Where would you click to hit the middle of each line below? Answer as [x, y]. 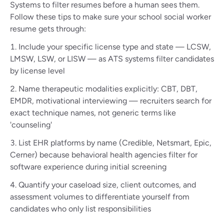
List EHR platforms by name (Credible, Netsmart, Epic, [115, 143]
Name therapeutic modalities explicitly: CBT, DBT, [108, 89]
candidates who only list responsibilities [80, 209]
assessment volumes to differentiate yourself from [100, 197]
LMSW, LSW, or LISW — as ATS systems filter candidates [112, 59]
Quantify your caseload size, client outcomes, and [107, 185]
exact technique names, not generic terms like [93, 113]
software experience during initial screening [88, 167]
